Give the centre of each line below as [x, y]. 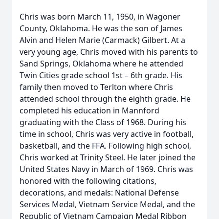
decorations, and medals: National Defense [99, 193]
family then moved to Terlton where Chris [96, 87]
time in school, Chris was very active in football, [107, 134]
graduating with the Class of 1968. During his [103, 122]
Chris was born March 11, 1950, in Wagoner [100, 17]
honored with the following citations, [88, 181]
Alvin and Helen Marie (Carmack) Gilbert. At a [102, 40]
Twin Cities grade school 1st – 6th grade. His [101, 75]
